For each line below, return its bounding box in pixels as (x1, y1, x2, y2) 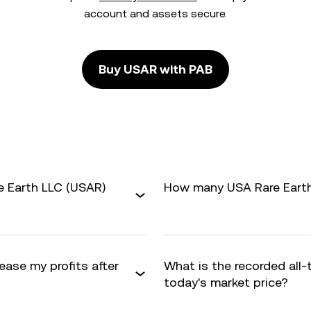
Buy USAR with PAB (99, 62, 212, 76)
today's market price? (164, 275, 288, 289)
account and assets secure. (84, 7, 227, 20)
